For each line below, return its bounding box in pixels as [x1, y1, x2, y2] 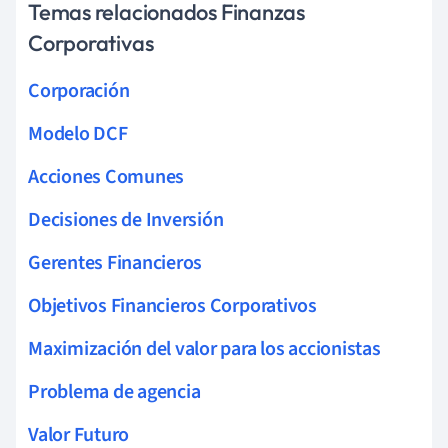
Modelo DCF [28, 119, 128, 148]
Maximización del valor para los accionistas [28, 334, 381, 363]
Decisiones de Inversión [28, 205, 224, 234]
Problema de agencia [28, 377, 201, 406]
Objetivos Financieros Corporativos [28, 291, 317, 320]
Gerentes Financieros [28, 248, 203, 277]
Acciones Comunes [28, 162, 185, 191]
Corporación [28, 76, 130, 105]
